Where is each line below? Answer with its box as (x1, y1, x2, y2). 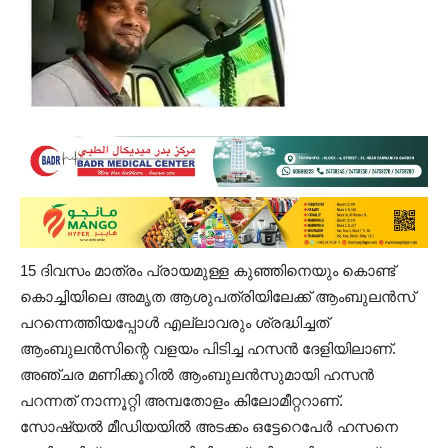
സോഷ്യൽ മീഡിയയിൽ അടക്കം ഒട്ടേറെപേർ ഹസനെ (20, 417, 398, 435)
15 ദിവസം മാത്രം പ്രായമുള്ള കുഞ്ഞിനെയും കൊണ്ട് (20, 261, 395, 279)
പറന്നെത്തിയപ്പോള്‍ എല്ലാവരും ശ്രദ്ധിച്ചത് (20, 313, 329, 331)
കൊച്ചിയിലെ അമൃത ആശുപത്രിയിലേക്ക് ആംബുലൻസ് (20, 287, 415, 305)
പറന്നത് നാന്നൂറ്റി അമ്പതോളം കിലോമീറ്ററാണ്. (20, 391, 343, 409)
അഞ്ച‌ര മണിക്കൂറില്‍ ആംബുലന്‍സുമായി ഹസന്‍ (20, 365, 374, 383)
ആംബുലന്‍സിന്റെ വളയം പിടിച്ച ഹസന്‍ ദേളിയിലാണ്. (20, 339, 396, 357)
